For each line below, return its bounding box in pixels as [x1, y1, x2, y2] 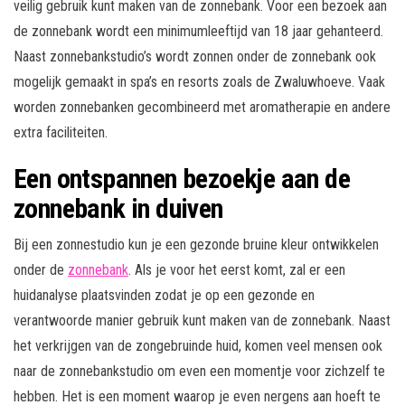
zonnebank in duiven [14, 193, 223, 225]
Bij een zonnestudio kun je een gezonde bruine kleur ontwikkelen [14, 236, 379, 254]
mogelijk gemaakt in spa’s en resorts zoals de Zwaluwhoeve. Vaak [14, 73, 385, 91]
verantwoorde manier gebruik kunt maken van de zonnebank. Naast [14, 312, 391, 330]
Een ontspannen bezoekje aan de [14, 163, 350, 195]
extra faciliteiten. [14, 124, 108, 142]
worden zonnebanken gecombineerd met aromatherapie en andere [14, 99, 391, 117]
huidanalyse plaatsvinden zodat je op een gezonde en [14, 287, 315, 305]
